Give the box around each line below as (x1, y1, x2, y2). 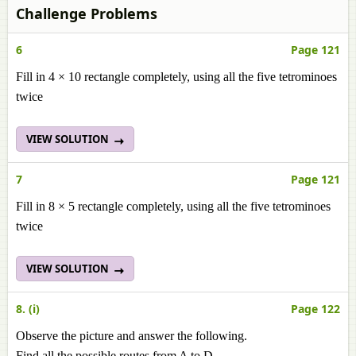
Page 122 (291, 301, 340, 316)
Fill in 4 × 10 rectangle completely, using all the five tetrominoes (16, 70, 337, 83)
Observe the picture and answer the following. (16, 329, 247, 342)
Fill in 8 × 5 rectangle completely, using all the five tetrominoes (16, 199, 331, 213)
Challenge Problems (16, 4, 157, 23)
